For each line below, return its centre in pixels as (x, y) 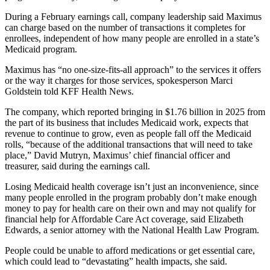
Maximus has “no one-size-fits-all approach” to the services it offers (133, 69)
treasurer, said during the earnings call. (77, 166)
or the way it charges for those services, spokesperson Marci (119, 80)
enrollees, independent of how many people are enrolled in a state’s (132, 38)
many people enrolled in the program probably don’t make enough (131, 197)
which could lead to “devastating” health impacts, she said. (116, 261)
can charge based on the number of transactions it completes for (125, 27)
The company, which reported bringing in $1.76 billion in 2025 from (135, 111)
